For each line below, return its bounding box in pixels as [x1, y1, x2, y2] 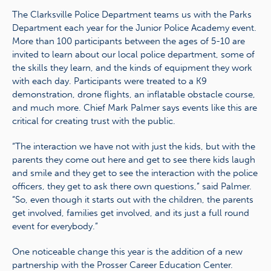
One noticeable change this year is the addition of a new [11, 246, 243, 257]
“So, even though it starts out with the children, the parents [11, 194, 253, 205]
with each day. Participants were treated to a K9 [11, 75, 207, 87]
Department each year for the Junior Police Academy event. [11, 22, 256, 33]
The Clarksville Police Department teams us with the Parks [11, 8, 252, 20]
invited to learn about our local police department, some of [11, 48, 255, 60]
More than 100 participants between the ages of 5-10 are [11, 35, 245, 47]
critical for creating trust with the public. [11, 115, 175, 126]
